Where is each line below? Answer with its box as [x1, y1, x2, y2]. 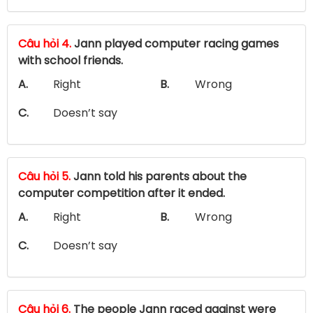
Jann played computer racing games [71, 35, 279, 52]
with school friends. [18, 52, 123, 68]
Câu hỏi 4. [18, 35, 71, 52]
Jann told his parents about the [71, 168, 247, 184]
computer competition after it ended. [18, 184, 225, 201]
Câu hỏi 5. [18, 168, 71, 184]
